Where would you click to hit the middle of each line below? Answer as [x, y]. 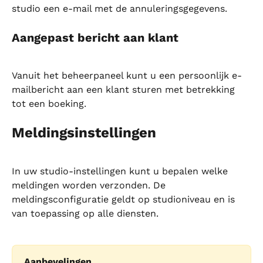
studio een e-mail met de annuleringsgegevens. [119, 8]
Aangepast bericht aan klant [95, 38]
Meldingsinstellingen [84, 133]
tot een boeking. [49, 103]
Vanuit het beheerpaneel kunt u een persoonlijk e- [127, 75]
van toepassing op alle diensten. [85, 214]
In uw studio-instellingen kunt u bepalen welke [121, 171]
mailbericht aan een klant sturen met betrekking [125, 89]
